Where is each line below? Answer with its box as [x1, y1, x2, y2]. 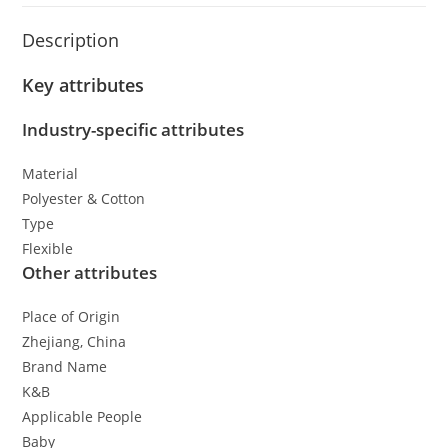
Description [22, 28, 120, 53]
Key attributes [22, 73, 145, 98]
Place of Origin [22, 307, 121, 327]
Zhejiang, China [22, 332, 127, 352]
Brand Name [22, 357, 108, 377]
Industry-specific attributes [22, 118, 245, 142]
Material [22, 164, 79, 184]
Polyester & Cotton [22, 189, 146, 209]
